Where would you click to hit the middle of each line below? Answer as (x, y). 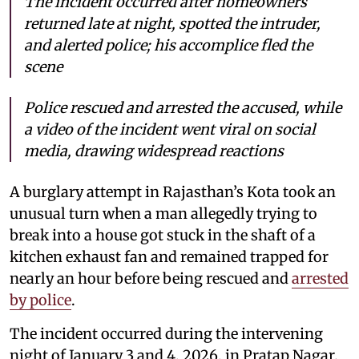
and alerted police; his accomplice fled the (168, 45)
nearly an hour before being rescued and (151, 278)
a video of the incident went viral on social (170, 129)
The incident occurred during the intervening (166, 333)
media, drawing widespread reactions (154, 151)
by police (40, 300)
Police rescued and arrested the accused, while (183, 107)
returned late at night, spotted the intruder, (172, 23)
